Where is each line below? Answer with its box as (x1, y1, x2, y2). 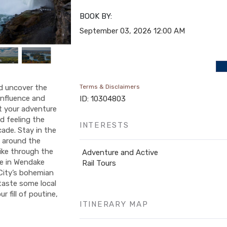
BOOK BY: (79, 12, 112, 21)
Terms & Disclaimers (79, 83, 140, 90)
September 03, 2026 (79, 26, 152, 35)
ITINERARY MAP (79, 200, 148, 209)
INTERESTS (79, 121, 129, 130)
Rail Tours (82, 159, 116, 168)
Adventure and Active (82, 148, 158, 157)
